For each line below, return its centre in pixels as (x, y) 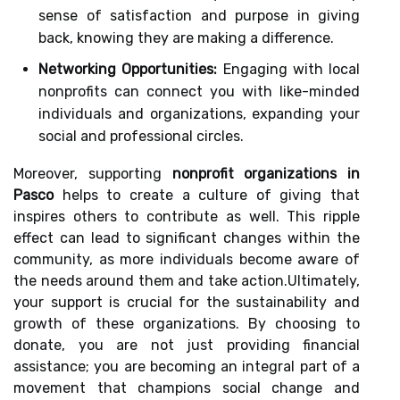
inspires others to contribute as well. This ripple (187, 217)
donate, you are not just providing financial (187, 345)
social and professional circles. (141, 136)
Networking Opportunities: (128, 69)
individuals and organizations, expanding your (199, 114)
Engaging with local (288, 69)
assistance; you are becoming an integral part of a (187, 367)
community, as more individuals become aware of (187, 259)
